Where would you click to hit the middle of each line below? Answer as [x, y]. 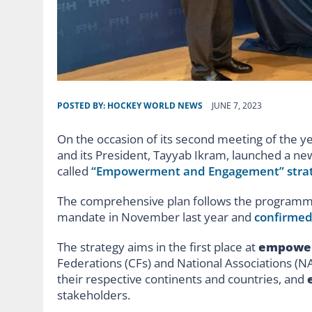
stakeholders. [94, 295]
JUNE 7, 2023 [237, 105]
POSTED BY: [82, 105]
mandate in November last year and [156, 217]
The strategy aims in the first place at [158, 247]
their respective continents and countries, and [182, 279]
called [74, 171]
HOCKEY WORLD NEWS [155, 105]
